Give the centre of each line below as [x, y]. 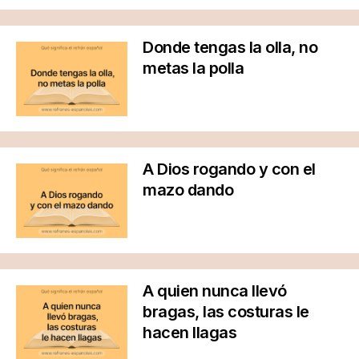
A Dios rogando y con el [229, 169]
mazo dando [188, 190]
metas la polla [193, 68]
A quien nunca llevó [215, 290]
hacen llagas [190, 332]
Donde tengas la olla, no [230, 47]
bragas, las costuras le [226, 311]
